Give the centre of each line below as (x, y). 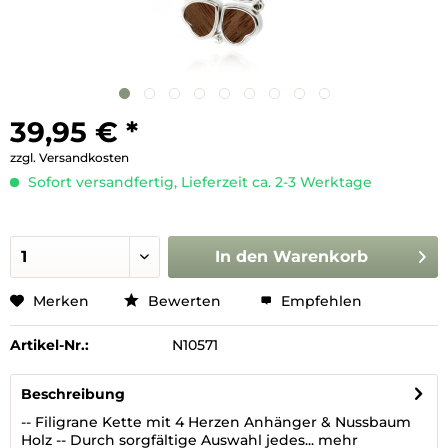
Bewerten (184, 301)
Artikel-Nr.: (49, 345)
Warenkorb (320, 256)
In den (241, 256)
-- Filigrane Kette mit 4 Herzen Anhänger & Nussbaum (216, 422)
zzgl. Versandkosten (69, 157)
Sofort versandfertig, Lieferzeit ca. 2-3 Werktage (198, 182)
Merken (61, 301)
